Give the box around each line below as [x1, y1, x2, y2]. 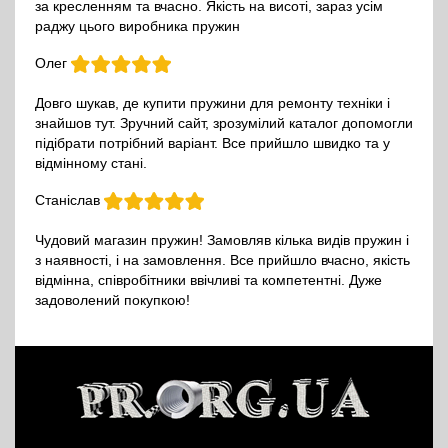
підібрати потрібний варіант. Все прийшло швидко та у [35, 135, 390, 152]
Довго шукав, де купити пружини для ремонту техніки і [35, 95, 390, 112]
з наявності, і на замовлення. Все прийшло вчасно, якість [35, 252, 410, 269]
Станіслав [35, 192, 104, 209]
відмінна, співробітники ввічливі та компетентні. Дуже [35, 272, 382, 289]
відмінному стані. [35, 155, 147, 172]
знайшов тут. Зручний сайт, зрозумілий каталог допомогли [35, 115, 413, 132]
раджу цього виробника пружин [35, 18, 240, 35]
